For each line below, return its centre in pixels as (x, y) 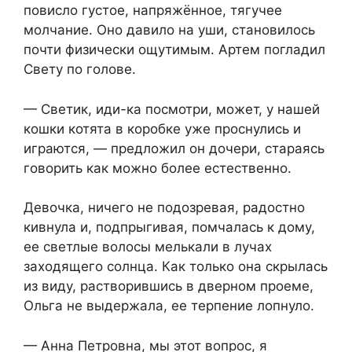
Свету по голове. (80, 70)
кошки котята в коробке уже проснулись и (162, 128)
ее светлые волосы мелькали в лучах (148, 247)
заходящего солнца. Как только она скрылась (176, 267)
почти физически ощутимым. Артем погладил (174, 50)
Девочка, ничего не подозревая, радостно (164, 208)
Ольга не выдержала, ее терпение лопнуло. (169, 306)
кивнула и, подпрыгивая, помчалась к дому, (169, 227)
